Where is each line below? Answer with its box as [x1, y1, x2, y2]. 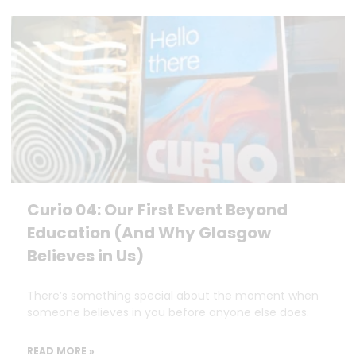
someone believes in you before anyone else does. [27, 304, 309, 320]
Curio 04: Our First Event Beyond [27, 199, 288, 221]
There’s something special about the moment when [27, 288, 319, 304]
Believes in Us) [27, 245, 144, 267]
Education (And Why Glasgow [27, 222, 271, 244]
